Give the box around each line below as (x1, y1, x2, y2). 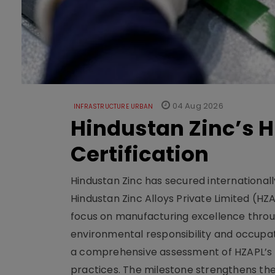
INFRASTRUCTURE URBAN (74, 102, 153, 112)
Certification (71, 139, 209, 169)
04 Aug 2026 (170, 100, 223, 112)
